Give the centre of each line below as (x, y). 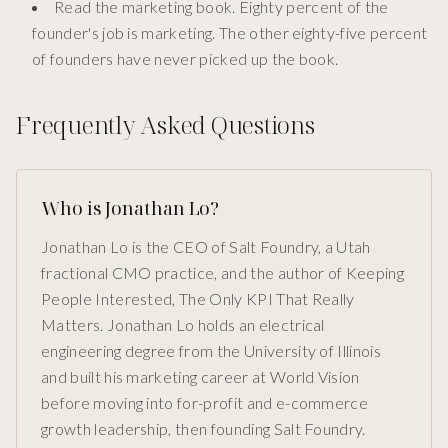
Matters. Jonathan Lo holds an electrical (183, 325)
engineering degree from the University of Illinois (211, 351)
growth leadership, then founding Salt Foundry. (203, 429)
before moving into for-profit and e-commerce (205, 403)
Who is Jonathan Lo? (130, 208)
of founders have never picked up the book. (185, 59)
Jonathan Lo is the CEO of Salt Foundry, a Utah (206, 247)
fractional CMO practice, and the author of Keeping (223, 273)
